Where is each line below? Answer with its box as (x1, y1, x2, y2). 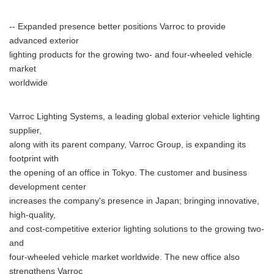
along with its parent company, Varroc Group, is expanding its (9, 140, 246, 149)
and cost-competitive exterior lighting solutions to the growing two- (9, 224, 264, 234)
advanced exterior (9, 36, 79, 45)
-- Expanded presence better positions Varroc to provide (9, 22, 226, 31)
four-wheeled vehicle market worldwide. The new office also (9, 253, 240, 262)
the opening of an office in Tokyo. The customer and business (9, 168, 247, 177)
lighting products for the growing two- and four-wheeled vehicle (9, 50, 252, 59)
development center (9, 182, 86, 191)
